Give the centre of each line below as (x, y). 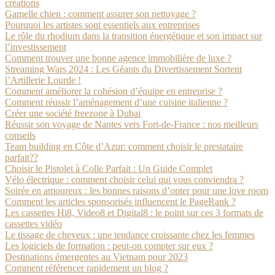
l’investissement (36, 47)
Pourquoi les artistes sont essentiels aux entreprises (102, 25)
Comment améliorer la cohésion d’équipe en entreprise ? (114, 91)
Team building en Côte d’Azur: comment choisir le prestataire (124, 146)
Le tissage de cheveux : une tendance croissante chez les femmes (130, 235)
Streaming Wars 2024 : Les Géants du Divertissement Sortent (123, 69)
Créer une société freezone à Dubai (73, 113)
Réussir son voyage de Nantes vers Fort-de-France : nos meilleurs (132, 124)
